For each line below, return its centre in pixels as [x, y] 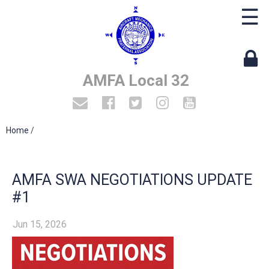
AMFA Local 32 [136, 80]
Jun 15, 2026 [40, 224]
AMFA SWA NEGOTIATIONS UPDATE [132, 180]
